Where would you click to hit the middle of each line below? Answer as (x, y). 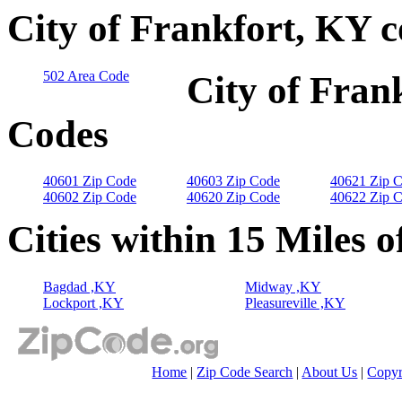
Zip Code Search (245, 372)
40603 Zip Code (233, 181)
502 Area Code (86, 75)
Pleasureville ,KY (295, 303)
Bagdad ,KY (79, 287)
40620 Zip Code (233, 197)
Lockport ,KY (83, 303)
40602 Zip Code (90, 197)
